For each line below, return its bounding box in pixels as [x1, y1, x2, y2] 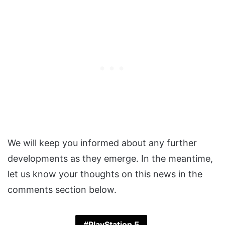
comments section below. [8, 184, 117, 195]
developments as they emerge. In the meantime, [8, 153, 213, 164]
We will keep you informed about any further [8, 138, 197, 149]
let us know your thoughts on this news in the [8, 169, 202, 180]
